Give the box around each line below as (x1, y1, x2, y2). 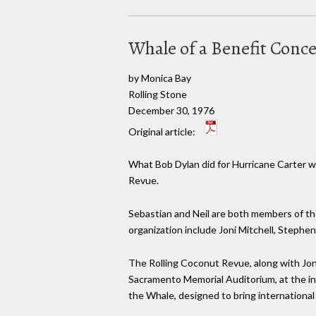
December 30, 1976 (128, 104, 214, 116)
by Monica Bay (128, 71, 191, 84)
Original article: (128, 125, 197, 138)
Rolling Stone (128, 87, 187, 100)
